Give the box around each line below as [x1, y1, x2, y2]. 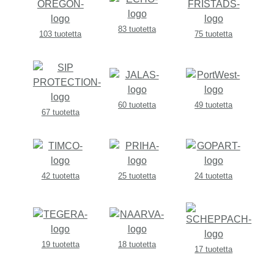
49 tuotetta [194, 100, 233, 110]
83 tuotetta [118, 24, 156, 34]
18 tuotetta [118, 240, 156, 250]
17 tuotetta [194, 245, 233, 254]
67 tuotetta [41, 108, 80, 117]
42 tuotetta [41, 171, 80, 181]
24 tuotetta [194, 171, 233, 181]
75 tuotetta [194, 29, 233, 39]
